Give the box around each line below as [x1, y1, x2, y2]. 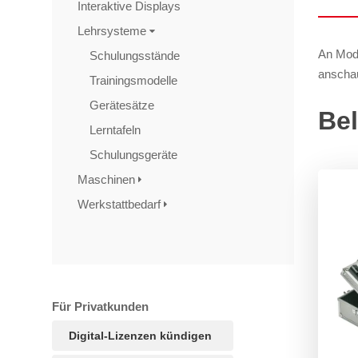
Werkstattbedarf [78, 197, 164, 211]
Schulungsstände [89, 49, 183, 62]
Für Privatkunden [51, 300, 149, 313]
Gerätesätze [89, 98, 157, 112]
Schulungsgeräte [89, 148, 181, 161]
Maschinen [78, 173, 138, 186]
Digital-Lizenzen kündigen [68, 329, 212, 342]
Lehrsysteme [78, 24, 149, 38]
